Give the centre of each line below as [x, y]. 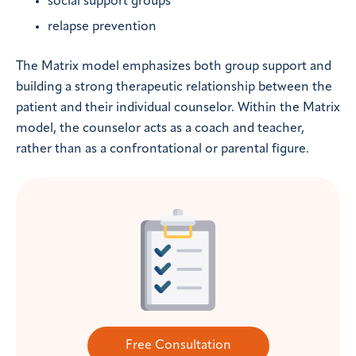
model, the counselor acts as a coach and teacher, [160, 128]
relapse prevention [102, 27]
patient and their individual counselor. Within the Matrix [178, 108]
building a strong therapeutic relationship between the [174, 87]
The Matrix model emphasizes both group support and [174, 66]
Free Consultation [178, 346]
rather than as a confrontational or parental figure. [163, 149]
